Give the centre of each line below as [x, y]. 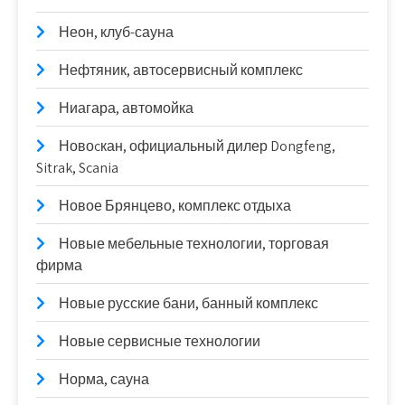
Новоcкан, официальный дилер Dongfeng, [197, 146]
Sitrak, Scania [77, 168]
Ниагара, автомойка [126, 108]
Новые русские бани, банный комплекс [188, 303]
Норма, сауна [104, 379]
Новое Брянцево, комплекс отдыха [175, 206]
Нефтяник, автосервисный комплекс [181, 70]
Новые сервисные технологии [160, 341]
